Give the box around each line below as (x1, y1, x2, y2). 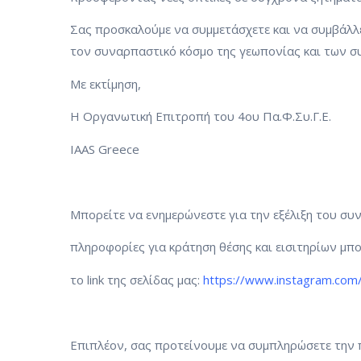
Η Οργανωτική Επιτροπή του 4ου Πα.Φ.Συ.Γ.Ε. (70, 108, 331, 124)
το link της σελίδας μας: (70, 271, 203, 288)
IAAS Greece (70, 140, 139, 157)
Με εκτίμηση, (70, 75, 141, 92)
